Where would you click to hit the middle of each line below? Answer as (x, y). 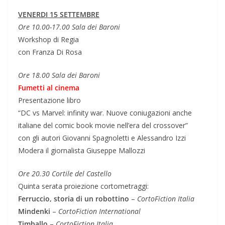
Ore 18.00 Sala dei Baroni (59, 75)
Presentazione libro (49, 100)
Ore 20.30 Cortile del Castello (65, 173)
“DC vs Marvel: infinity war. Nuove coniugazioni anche (105, 113)
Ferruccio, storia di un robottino (74, 198)
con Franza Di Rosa (50, 52)
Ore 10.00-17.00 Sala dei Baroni (69, 27)
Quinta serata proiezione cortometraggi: (83, 186)
